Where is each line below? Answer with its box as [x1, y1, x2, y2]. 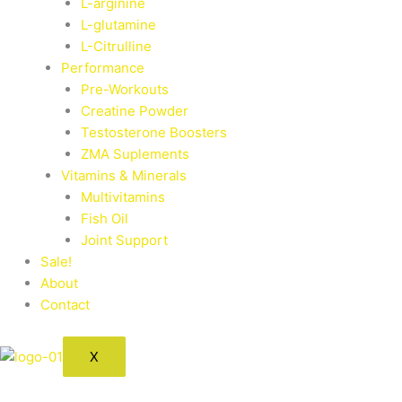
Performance [60, 59, 144, 76]
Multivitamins [81, 188, 165, 205]
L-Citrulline [81, 38, 152, 55]
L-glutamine [81, 16, 156, 33]
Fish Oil [81, 210, 128, 227]
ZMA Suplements [81, 145, 189, 162]
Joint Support [81, 232, 168, 249]
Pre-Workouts [81, 81, 169, 98]
